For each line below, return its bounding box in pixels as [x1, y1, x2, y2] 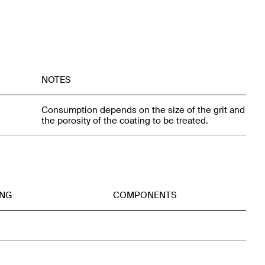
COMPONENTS [113, 189, 177, 202]
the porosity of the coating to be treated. [41, 115, 208, 127]
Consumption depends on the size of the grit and [41, 104, 245, 117]
